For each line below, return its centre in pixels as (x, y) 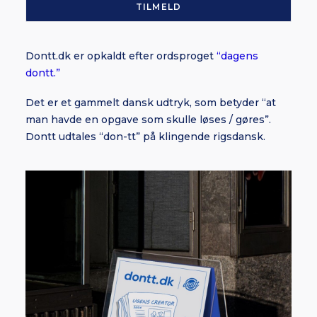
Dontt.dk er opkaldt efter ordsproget (121, 56)
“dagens (237, 56)
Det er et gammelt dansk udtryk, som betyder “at (151, 103)
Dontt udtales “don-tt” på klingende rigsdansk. (145, 137)
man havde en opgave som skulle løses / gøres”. (148, 120)
